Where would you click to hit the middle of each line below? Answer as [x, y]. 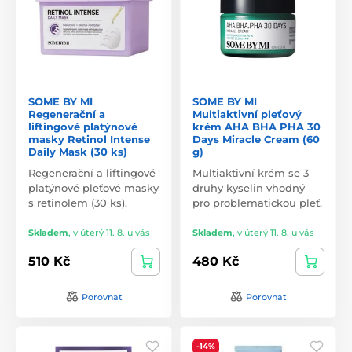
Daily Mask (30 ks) [78, 151]
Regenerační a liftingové [92, 172]
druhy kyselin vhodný [249, 187]
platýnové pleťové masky [93, 187]
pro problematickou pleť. [257, 202]
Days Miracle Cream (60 [256, 139]
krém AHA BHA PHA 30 [257, 126]
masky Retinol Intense [89, 139]
